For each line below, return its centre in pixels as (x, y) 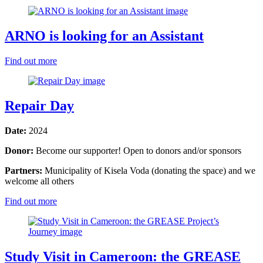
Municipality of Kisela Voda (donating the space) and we (150, 171)
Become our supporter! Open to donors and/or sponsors (139, 151)
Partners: (23, 171)
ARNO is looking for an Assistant (104, 36)
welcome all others (39, 181)
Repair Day (39, 106)
